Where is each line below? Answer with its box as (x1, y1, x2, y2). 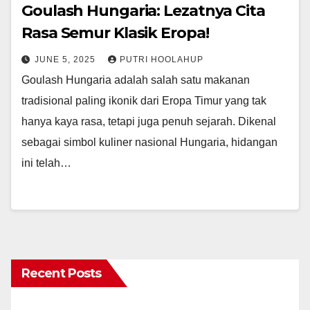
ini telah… (21, 157, 71, 170)
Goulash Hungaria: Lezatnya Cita (21, 1, 265, 21)
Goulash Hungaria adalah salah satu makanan (21, 74, 250, 86)
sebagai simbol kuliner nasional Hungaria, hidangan (21, 136, 277, 149)
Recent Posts (21, 266, 102, 282)
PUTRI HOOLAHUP (120, 55, 203, 65)
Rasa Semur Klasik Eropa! (21, 24, 209, 43)
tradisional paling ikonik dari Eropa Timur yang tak (21, 95, 266, 107)
